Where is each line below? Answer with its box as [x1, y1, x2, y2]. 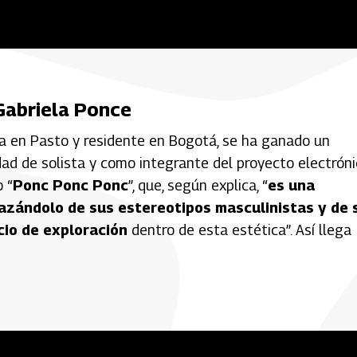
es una [268, 176, 315, 194]
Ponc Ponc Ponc [13, 176, 128, 194]
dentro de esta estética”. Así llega [127, 221, 351, 238]
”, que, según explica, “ [128, 176, 268, 194]
